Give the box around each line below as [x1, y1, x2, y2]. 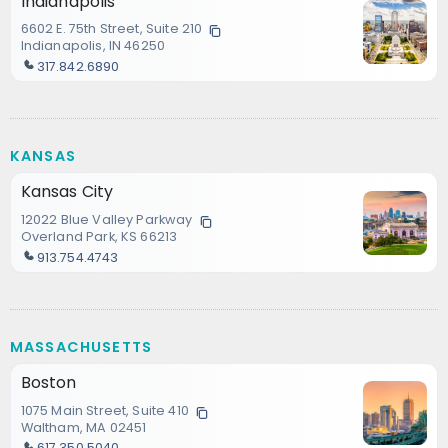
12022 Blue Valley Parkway [20, 211, 193, 229]
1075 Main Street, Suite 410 [20, 401, 189, 419]
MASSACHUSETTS [10, 336, 152, 357]
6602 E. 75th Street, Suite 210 [20, 20, 203, 38]
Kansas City [20, 180, 114, 204]
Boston [20, 371, 77, 395]
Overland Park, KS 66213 [20, 228, 178, 246]
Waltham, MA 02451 [20, 418, 147, 436]
